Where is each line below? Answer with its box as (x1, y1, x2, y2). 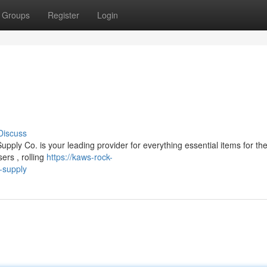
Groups (2, 9, 30, 21)
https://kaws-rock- (46, 151, 113, 163)
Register (48, 9, 79, 21)
